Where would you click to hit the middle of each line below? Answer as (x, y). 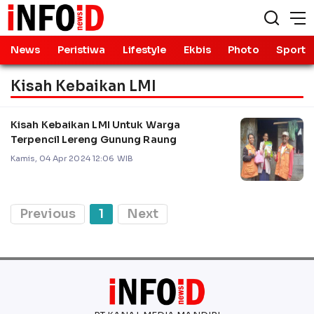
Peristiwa (81, 50)
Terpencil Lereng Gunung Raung (94, 139)
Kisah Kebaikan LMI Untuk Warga (95, 124)
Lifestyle (144, 50)
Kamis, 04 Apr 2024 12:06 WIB (72, 158)
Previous (48, 213)
